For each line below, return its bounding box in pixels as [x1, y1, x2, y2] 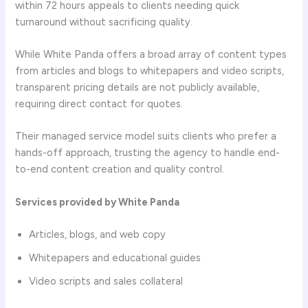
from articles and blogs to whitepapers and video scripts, [15, 64, 285, 77]
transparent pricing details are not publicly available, [15, 80, 260, 93]
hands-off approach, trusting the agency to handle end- [15, 146, 280, 159]
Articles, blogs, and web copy [29, 228, 166, 241]
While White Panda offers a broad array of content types [15, 47, 287, 60]
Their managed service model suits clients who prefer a [15, 130, 277, 143]
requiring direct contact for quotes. [15, 97, 186, 110]
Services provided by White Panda [15, 195, 180, 208]
